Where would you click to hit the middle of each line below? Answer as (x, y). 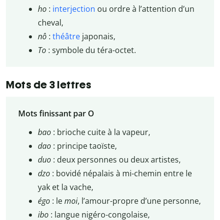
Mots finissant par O (56, 114)
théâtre (66, 36)
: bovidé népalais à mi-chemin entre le (121, 174)
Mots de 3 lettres (49, 85)
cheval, (50, 22)
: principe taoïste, (84, 146)
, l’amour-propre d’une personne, (139, 201)
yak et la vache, (65, 187)
